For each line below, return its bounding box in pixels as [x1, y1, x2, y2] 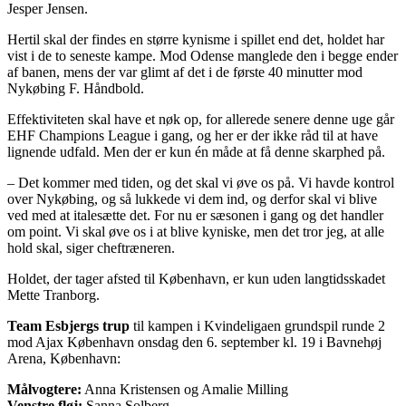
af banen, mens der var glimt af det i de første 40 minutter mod [7, 63, 362, 80]
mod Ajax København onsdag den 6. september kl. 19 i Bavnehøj [7, 333, 382, 350]
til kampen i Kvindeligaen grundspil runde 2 [133, 317, 385, 333]
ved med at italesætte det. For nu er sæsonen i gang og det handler [7, 207, 383, 223]
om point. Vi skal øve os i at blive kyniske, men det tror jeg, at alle [7, 223, 384, 239]
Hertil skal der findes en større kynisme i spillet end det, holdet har [7, 31, 384, 47]
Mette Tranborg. [7, 286, 100, 303]
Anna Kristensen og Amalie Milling [82, 381, 288, 397]
